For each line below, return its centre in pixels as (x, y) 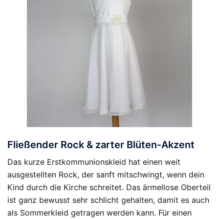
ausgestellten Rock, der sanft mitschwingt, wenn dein (106, 175)
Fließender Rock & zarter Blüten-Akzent (101, 145)
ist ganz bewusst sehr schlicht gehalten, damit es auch (108, 200)
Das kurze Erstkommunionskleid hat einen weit (94, 162)
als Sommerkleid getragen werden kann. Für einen (99, 213)
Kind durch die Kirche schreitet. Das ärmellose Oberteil (109, 187)
